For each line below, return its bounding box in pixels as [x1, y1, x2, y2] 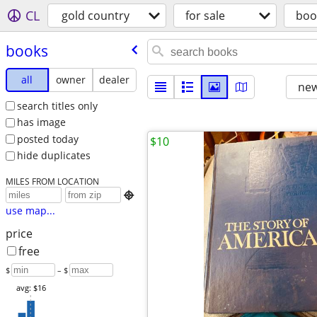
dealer [99, 72, 130, 86]
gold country [62, 8, 129, 23]
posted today [16, 132, 79, 146]
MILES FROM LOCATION [5, 175, 99, 188]
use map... [5, 204, 55, 218]
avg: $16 [16, 282, 46, 294]
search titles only [16, 98, 98, 113]
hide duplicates [16, 149, 91, 163]
